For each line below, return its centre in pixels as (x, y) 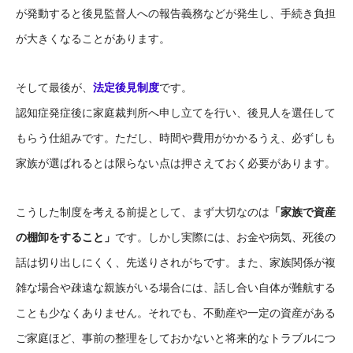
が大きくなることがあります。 (93, 39)
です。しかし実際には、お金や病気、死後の (225, 238)
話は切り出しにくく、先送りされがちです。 (126, 263)
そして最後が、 (54, 88)
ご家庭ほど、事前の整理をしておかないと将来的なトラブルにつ (176, 338)
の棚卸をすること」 (65, 238)
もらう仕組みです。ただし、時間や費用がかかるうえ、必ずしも (176, 138)
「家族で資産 (303, 212)
